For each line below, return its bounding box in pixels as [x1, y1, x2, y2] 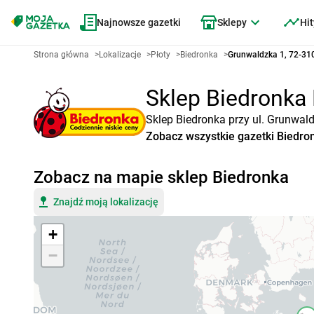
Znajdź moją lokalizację [53, 196, 158, 207]
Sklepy [217, 17, 247, 28]
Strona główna [34, 50, 89, 60]
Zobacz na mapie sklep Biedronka [34, 168, 289, 187]
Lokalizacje [99, 50, 141, 60]
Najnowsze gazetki [97, 17, 181, 28]
